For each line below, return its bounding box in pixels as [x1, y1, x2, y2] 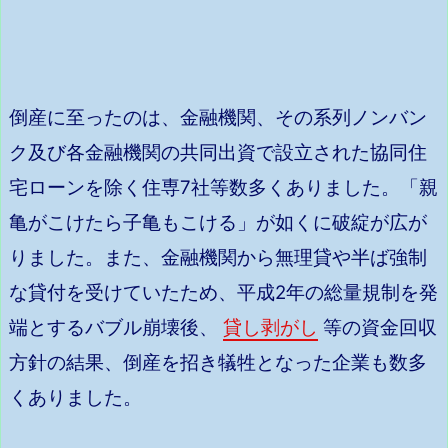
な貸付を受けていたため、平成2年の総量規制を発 [9, 281, 438, 305]
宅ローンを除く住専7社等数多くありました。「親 [9, 176, 438, 200]
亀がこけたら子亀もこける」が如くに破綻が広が [9, 211, 427, 235]
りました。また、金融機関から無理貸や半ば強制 [9, 246, 427, 270]
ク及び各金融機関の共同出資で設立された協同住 [9, 141, 427, 165]
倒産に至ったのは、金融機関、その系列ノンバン [9, 106, 427, 130]
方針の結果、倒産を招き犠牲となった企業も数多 [9, 351, 427, 375]
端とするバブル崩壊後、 [9, 316, 223, 340]
